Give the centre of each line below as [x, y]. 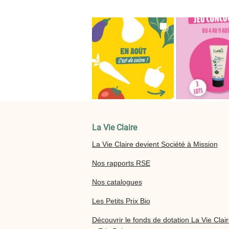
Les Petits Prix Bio [121, 201]
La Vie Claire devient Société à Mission [155, 144]
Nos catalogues [117, 182]
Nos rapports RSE [121, 163]
